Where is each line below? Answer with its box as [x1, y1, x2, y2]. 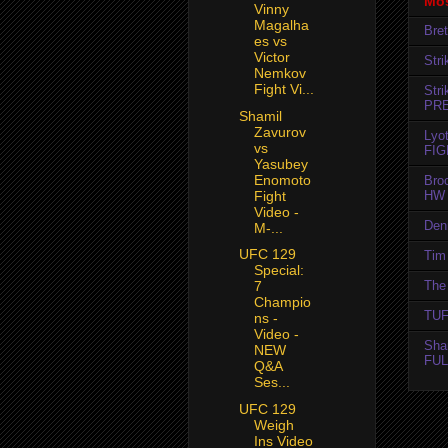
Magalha [253, 17, 309, 34]
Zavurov [253, 123, 306, 140]
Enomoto [253, 171, 311, 188]
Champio [253, 294, 311, 311]
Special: [253, 262, 304, 279]
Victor [253, 49, 290, 66]
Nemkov [253, 65, 306, 82]
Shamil [238, 107, 282, 124]
